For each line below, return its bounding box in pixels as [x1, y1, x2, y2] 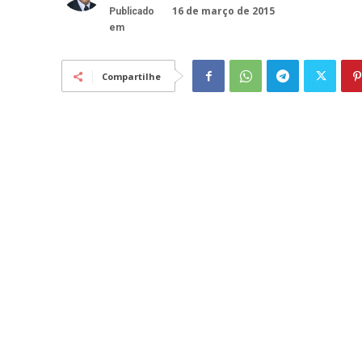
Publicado [109, 6, 154, 18]
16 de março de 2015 [172, 4, 275, 19]
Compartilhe [102, 70, 161, 83]
